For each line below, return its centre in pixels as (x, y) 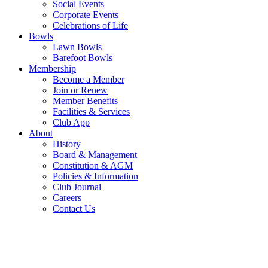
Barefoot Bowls (83, 58)
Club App (71, 123)
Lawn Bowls (77, 47)
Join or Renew (80, 90)
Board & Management (95, 155)
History (67, 144)
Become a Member (89, 80)
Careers (67, 198)
